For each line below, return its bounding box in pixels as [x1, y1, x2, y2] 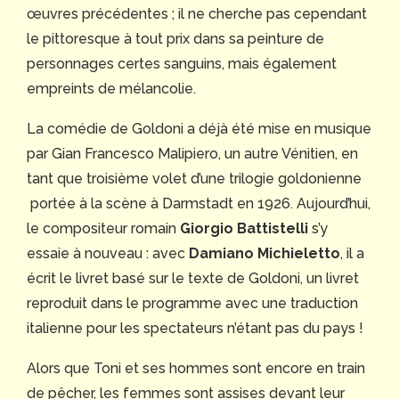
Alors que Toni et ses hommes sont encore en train [27, 360, 365, 378]
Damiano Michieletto [189, 245, 340, 263]
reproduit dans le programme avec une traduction [27, 295, 358, 313]
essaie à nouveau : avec [27, 245, 189, 263]
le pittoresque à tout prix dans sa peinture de [27, 30, 324, 48]
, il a [340, 245, 364, 263]
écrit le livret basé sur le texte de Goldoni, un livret [27, 270, 359, 288]
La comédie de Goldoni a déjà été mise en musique [27, 120, 371, 138]
